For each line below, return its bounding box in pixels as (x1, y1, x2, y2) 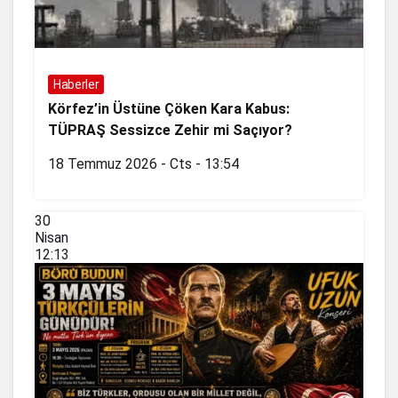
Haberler (53, 76, 99, 92)
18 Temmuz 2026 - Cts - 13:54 (48, 155, 239, 172)
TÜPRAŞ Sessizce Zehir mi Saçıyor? (48, 121, 292, 139)
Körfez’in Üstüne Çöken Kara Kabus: (48, 99, 290, 117)
